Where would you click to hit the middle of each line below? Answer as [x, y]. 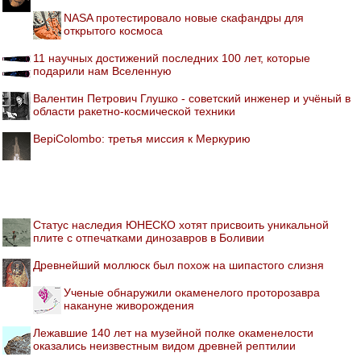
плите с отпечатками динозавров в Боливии [149, 237]
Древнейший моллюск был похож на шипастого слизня [178, 265]
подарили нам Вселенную [102, 71]
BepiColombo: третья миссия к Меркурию [142, 138]
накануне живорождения [129, 305]
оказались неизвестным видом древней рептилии [164, 345]
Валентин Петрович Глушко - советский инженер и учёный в [192, 98]
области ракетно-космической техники [134, 111]
